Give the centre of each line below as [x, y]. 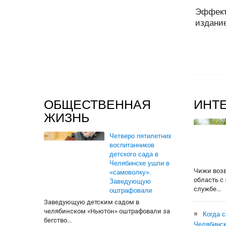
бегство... [58, 220]
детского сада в [134, 154]
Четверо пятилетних [140, 136]
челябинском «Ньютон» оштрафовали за [107, 211]
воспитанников [132, 145]
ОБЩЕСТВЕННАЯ [97, 104]
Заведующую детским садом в [92, 202]
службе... [207, 189]
